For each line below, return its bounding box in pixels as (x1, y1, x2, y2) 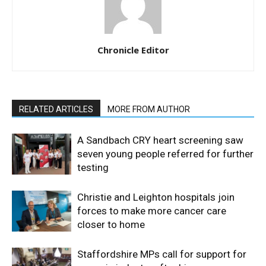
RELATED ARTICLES (19, 104, 93, 114)
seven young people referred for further (77, 148, 254, 160)
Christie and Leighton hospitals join (77, 191, 235, 203)
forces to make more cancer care (77, 205, 226, 217)
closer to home (77, 218, 145, 230)
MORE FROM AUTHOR (107, 104, 190, 114)
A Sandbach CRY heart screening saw (77, 134, 243, 146)
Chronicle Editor (97, 44, 169, 56)
